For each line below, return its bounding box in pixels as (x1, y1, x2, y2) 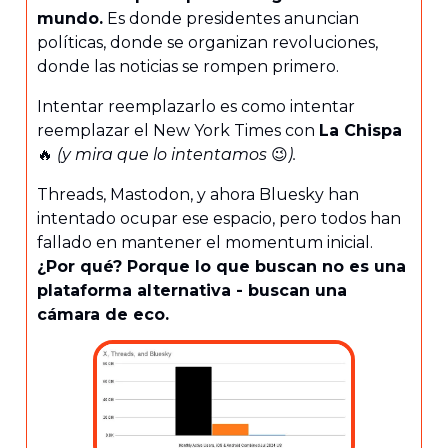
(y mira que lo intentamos (53, 145, 271, 165)
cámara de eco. (37, 305, 169, 325)
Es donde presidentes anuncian (103, 9, 359, 29)
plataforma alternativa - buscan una (37, 281, 347, 301)
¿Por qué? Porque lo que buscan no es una (37, 257, 406, 277)
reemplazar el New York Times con (37, 121, 319, 141)
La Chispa (319, 121, 402, 141)
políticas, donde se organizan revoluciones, (37, 33, 378, 53)
